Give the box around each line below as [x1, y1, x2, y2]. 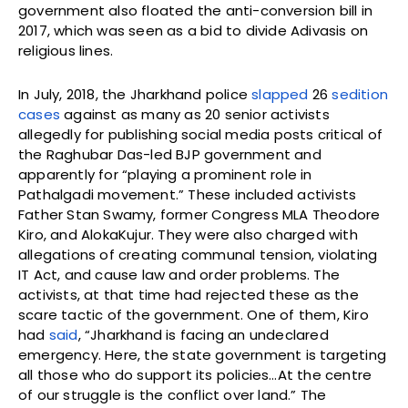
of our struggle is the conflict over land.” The [18, 385, 327, 405]
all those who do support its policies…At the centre [18, 365, 372, 385]
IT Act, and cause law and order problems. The [18, 265, 341, 285]
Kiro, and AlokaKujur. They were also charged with [18, 225, 358, 245]
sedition [331, 85, 389, 105]
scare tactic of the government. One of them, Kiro [18, 305, 369, 325]
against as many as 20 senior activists [60, 105, 330, 125]
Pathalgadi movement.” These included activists [18, 185, 357, 205]
